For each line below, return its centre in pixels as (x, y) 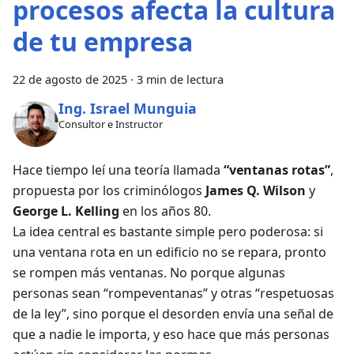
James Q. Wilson (256, 190)
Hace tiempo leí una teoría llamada (118, 169)
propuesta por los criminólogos (109, 190)
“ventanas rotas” (277, 169)
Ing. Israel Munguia (127, 109)
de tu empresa (103, 41)
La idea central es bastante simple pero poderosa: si (168, 231)
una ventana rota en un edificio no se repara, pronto (169, 252)
